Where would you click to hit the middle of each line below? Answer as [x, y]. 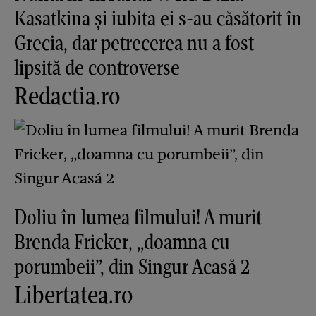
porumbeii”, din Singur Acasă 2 [132, 267]
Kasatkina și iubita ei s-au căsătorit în [158, 18]
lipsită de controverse [97, 68]
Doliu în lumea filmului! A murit [138, 217]
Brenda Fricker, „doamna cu [122, 242]
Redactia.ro [67, 96]
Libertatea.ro [73, 295]
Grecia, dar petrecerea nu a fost [134, 43]
